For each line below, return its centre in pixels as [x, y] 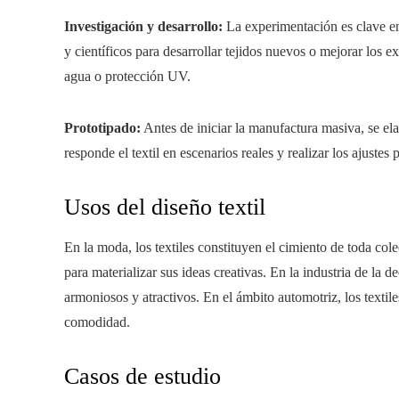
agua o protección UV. [127, 76]
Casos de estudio [142, 376]
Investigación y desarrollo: [143, 26]
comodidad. [97, 322]
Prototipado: [102, 128]
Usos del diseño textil [165, 207]
